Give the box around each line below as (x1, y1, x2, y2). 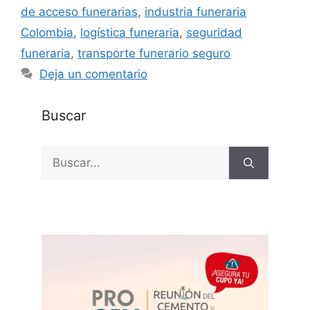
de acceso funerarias (21, 5, 138, 19)
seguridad (186, 26, 242, 40)
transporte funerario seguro (77, 46, 230, 61)
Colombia (21, 26, 73, 40)
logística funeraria (80, 26, 179, 40)
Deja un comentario (39, 67, 148, 82)
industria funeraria (145, 5, 246, 19)
